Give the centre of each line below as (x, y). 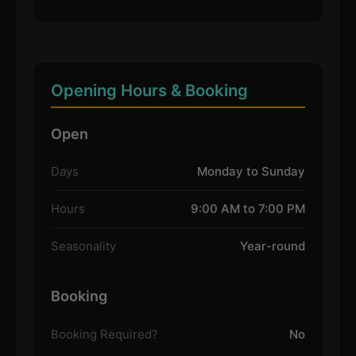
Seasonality (83, 246)
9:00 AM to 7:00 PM (248, 209)
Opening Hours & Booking (149, 90)
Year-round (273, 246)
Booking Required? (104, 334)
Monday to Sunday (252, 172)
